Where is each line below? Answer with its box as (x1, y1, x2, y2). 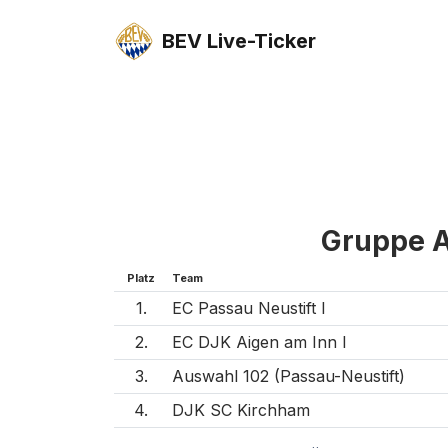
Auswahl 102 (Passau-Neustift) (172, 365, 405, 386)
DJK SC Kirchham (172, 399, 310, 420)
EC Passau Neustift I (172, 297, 326, 318)
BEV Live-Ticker (162, 28, 316, 53)
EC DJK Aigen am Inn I (172, 331, 347, 352)
